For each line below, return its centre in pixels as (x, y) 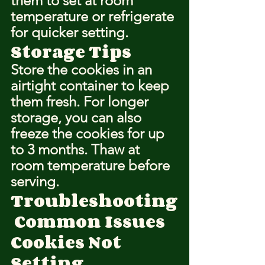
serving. (35, 181)
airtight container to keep (92, 85)
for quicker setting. (70, 32)
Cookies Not (68, 242)
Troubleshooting (94, 201)
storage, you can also (78, 117)
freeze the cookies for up (89, 133)
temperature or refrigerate (94, 16)
